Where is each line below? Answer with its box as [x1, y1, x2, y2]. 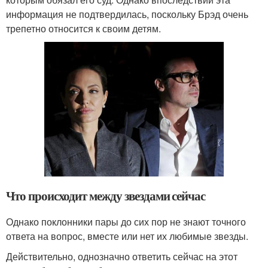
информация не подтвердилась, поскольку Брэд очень [6, 7, 248, 21]
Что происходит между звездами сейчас [6, 186, 206, 205]
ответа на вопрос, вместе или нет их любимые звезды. [6, 229, 248, 243]
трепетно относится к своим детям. [6, 21, 161, 35]
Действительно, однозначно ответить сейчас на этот [6, 249, 237, 263]
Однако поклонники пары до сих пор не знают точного [6, 214, 246, 229]
